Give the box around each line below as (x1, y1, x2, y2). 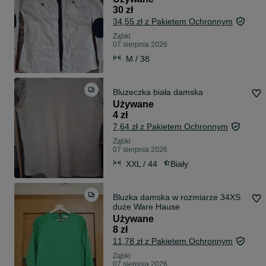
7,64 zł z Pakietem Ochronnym (113, 122, 228, 132)
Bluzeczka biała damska (113, 87, 203, 97)
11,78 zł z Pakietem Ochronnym (113, 236, 233, 246)
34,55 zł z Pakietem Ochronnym (113, 17, 233, 27)
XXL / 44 (126, 159, 157, 169)
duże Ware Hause (113, 202, 180, 212)
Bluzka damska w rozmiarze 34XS (113, 192, 240, 202)
